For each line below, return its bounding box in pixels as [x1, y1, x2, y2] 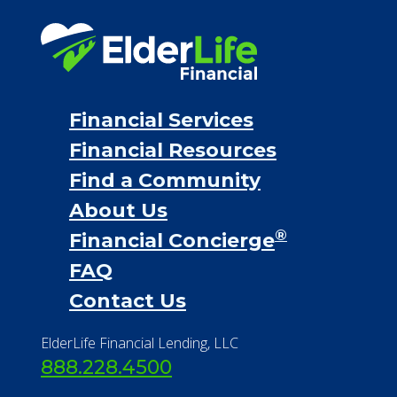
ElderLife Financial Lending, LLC [41, 333, 238, 354]
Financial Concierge [69, 229, 275, 253]
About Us [69, 198, 167, 223]
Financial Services [69, 108, 253, 133]
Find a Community [69, 168, 261, 193]
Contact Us [69, 289, 186, 314]
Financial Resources [69, 138, 276, 163]
